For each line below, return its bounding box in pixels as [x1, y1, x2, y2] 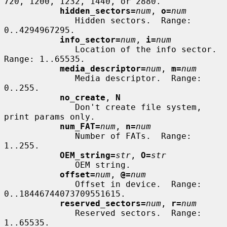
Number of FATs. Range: [4, 131, 75, 141]
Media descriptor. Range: [4, 73, 75, 83]
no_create [60, 92, 105, 102]
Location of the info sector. [4, 44, 75, 54]
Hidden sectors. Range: [4, 15, 75, 25]
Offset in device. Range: [4, 179, 75, 189]
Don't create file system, [4, 102, 75, 112]
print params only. [4, 111, 95, 122]
